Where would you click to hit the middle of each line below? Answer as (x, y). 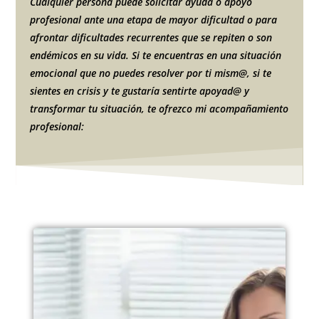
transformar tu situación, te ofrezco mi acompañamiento (159, 108)
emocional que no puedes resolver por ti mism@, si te (151, 73)
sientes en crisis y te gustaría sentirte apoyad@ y (140, 90)
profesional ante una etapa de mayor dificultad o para (154, 19)
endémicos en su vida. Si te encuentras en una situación (156, 55)
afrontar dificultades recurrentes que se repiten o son (151, 37)
